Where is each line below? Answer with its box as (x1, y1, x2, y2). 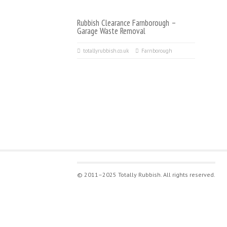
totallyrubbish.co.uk (83, 47, 129, 54)
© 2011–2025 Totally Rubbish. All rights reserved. (77, 171, 215, 178)
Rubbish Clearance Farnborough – (77, 17, 176, 28)
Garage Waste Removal (77, 25, 145, 36)
